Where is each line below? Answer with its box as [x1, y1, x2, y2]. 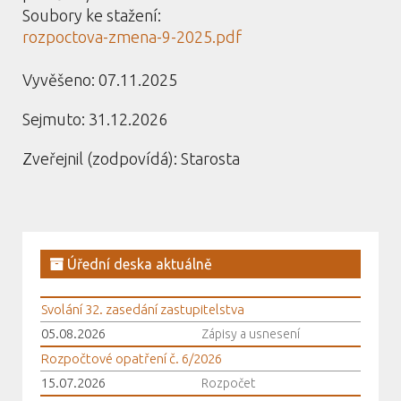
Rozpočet [201, 376, 255, 390]
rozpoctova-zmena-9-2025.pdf [22, 28, 242, 46]
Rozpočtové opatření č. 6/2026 [41, 351, 222, 366]
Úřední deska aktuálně [64, 256, 212, 272]
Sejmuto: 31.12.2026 [22, 110, 167, 128]
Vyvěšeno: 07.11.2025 [22, 71, 177, 89]
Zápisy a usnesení [201, 327, 300, 341]
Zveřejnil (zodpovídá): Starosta [22, 149, 240, 167]
